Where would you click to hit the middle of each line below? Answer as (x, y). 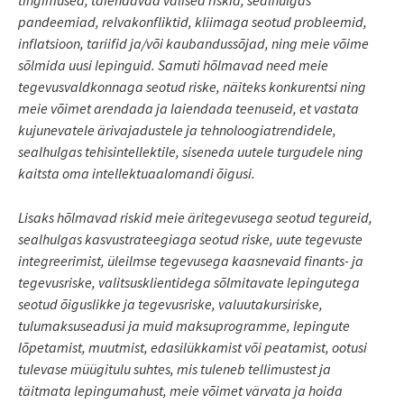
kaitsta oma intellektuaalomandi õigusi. (137, 173)
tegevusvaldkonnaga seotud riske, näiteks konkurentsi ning (192, 86)
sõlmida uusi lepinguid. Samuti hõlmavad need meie (173, 64)
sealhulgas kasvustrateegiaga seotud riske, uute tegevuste (190, 239)
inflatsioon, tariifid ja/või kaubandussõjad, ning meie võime (193, 43)
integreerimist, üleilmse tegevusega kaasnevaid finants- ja (191, 260)
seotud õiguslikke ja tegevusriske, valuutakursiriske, (170, 303)
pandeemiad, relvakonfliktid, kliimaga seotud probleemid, (193, 21)
